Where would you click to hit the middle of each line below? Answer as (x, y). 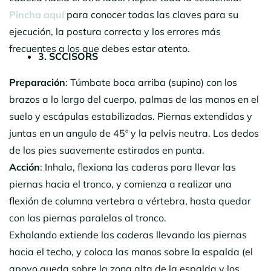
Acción (24, 167)
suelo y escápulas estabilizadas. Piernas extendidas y (131, 116)
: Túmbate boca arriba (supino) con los (151, 82)
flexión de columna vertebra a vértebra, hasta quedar (130, 201)
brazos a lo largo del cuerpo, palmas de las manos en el (134, 99)
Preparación (37, 82)
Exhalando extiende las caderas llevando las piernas (128, 234)
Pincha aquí (37, 14)
